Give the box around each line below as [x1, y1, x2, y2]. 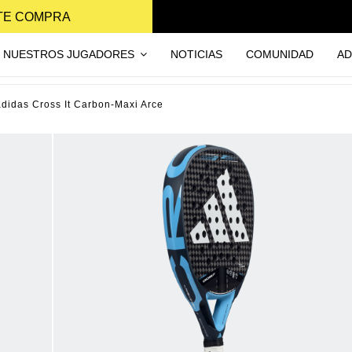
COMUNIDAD [245, 47, 313, 60]
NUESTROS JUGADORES [2, 47, 137, 60]
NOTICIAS [170, 47, 222, 60]
